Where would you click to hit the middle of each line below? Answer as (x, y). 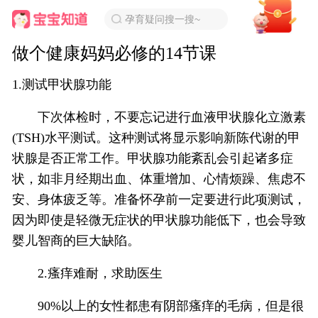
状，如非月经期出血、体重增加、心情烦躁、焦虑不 (159, 179)
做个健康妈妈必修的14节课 (114, 53)
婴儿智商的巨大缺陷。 (76, 241)
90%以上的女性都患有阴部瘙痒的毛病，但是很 (158, 306)
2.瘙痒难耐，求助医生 (87, 273)
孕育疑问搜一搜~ (163, 19)
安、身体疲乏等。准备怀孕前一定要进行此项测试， (159, 199)
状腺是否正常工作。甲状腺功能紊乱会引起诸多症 (153, 158)
